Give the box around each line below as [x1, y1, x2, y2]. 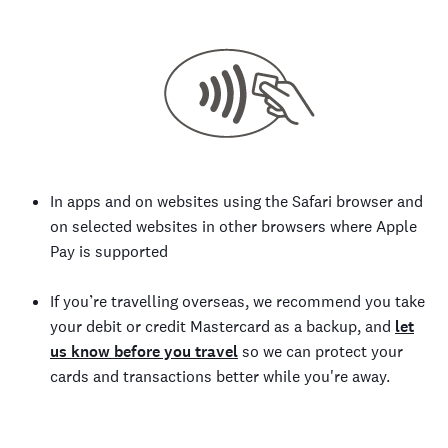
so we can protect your [238, 341, 403, 362]
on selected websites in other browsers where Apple [50, 216, 417, 237]
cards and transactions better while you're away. [50, 366, 390, 387]
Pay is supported [50, 241, 168, 262]
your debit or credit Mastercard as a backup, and [50, 316, 395, 337]
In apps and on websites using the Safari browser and [50, 191, 423, 212]
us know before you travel [50, 341, 238, 362]
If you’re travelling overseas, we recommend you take [50, 291, 425, 312]
